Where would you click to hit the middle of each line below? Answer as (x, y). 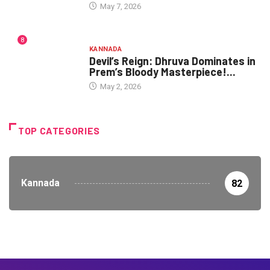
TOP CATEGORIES (59, 131)
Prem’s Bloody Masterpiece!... (162, 72)
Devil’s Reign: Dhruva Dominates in (172, 61)
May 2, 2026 (119, 87)
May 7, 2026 (119, 6)
